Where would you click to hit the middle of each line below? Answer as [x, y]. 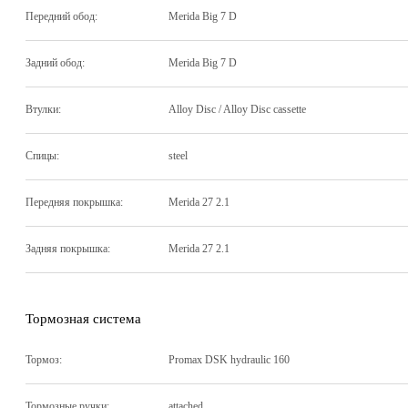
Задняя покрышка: [68, 249]
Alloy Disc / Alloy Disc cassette [237, 110]
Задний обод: [55, 63]
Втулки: [43, 110]
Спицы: [42, 156]
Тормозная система [83, 318]
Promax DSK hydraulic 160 [229, 360]
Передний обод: [61, 17]
